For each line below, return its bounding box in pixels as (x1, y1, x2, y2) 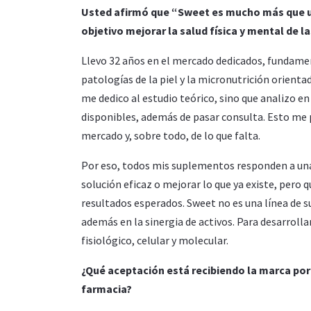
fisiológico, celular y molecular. (81, 233, 228, 247)
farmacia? (81, 281, 132, 296)
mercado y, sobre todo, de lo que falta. (81, 128, 260, 142)
